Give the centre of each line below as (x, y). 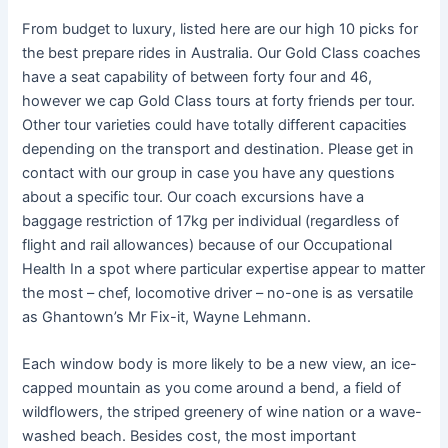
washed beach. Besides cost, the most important (189, 435)
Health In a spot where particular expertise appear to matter (224, 268)
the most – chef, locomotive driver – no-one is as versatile (218, 292)
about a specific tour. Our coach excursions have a (193, 196)
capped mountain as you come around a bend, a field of (212, 387)
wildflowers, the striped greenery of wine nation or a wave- (222, 411)
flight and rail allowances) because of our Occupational (207, 244)
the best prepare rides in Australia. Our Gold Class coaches (222, 52)
